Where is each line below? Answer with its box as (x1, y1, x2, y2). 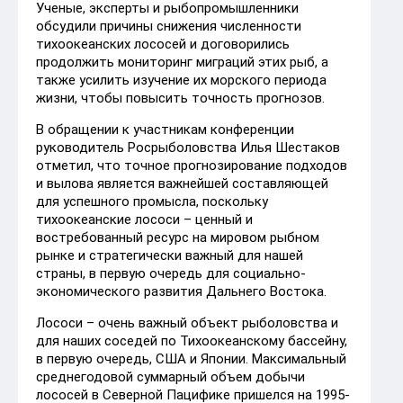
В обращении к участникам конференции (36, 121, 294, 138)
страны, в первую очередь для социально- (36, 264, 306, 282)
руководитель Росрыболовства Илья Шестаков (36, 139, 340, 156)
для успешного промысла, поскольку (36, 193, 268, 210)
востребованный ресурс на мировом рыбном (36, 228, 319, 246)
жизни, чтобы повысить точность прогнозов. (36, 89, 325, 106)
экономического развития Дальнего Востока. (36, 282, 327, 300)
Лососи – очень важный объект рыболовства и (36, 314, 338, 331)
